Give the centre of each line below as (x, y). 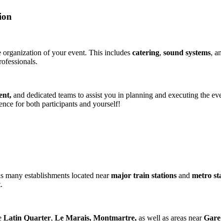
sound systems (187, 52)
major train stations (144, 176)
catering (146, 52)
